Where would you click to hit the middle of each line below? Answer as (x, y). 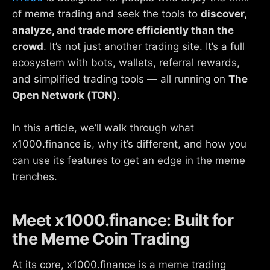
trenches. (35, 176)
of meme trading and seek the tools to (106, 14)
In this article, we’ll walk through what (103, 127)
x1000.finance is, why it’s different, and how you (129, 144)
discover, (224, 14)
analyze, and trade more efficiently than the (123, 30)
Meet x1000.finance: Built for (123, 221)
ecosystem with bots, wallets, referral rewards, (126, 62)
